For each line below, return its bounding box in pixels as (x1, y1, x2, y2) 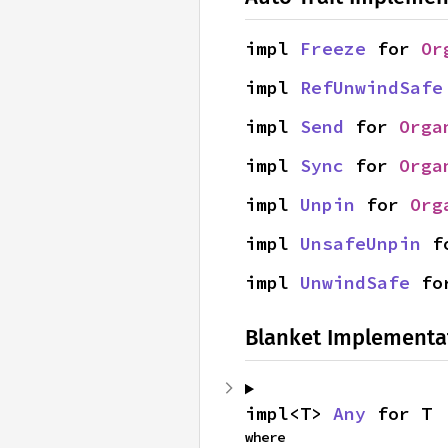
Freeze (300, 37, 366, 61)
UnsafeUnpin (300, 232, 421, 256)
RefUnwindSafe (300, 76, 443, 100)
